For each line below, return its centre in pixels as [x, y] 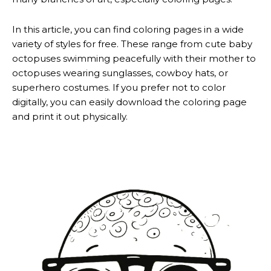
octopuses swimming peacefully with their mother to [134, 58]
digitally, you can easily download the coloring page [129, 102]
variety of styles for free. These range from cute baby [132, 44]
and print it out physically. [70, 116]
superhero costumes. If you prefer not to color [119, 87]
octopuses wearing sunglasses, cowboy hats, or [120, 73]
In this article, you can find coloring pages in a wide [128, 29]
